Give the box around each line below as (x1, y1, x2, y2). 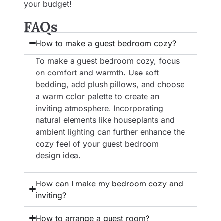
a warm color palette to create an (36, 91, 159, 101)
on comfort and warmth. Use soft (36, 67, 159, 77)
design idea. (36, 150, 81, 160)
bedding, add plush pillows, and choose (36, 79, 184, 89)
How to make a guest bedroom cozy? (36, 38, 177, 48)
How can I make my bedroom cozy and (36, 178, 184, 188)
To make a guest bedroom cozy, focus (36, 55, 180, 66)
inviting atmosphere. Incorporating (36, 103, 163, 113)
